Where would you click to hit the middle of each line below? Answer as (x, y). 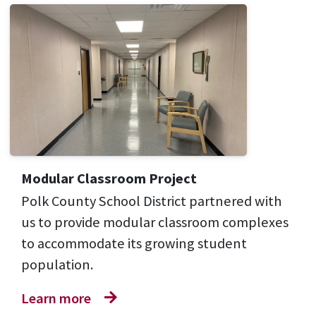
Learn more (57, 298)
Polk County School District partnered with (151, 201)
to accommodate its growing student (134, 243)
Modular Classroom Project (109, 178)
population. (57, 264)
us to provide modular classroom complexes (155, 222)
